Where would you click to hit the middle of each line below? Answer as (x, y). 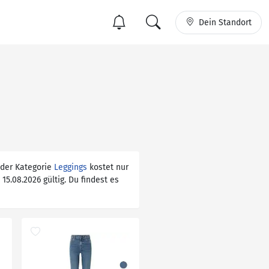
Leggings (71, 167)
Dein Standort (225, 22)
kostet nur (108, 167)
